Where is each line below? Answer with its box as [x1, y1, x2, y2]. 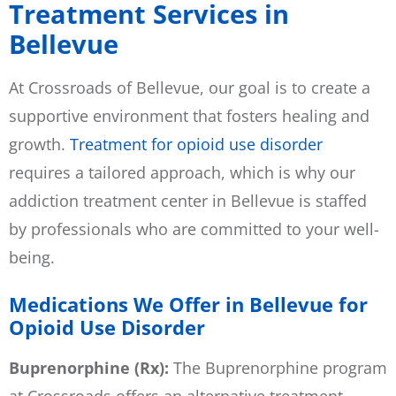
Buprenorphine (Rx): [9, 356, 173, 378]
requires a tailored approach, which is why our [9, 161, 355, 183]
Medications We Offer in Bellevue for [9, 290, 368, 318]
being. [9, 246, 55, 268]
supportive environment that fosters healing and [9, 104, 369, 126]
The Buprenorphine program [173, 356, 387, 378]
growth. [9, 133, 70, 155]
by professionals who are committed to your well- [9, 217, 379, 240]
